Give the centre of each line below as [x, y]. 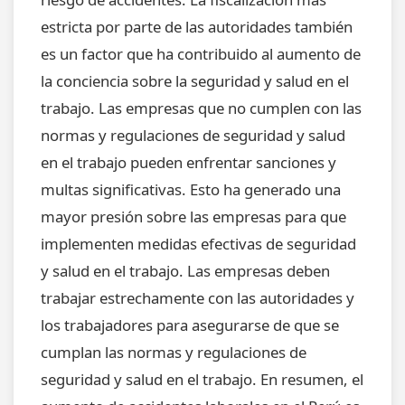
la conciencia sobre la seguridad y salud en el [195, 81]
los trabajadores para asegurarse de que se [190, 325]
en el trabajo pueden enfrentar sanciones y [188, 163]
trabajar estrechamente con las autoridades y [198, 298]
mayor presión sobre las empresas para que [193, 217]
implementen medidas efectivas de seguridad [198, 244]
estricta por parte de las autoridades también [197, 27]
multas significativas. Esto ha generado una [191, 190]
